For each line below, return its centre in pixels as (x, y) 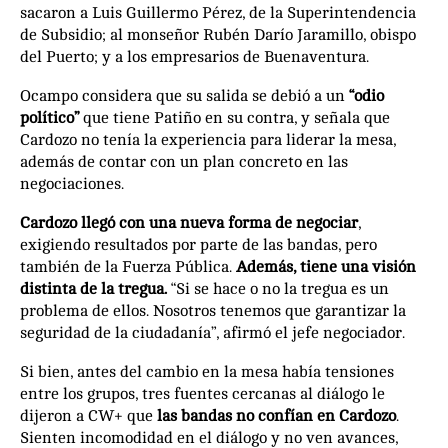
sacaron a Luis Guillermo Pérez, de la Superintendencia (218, 12)
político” (49, 117)
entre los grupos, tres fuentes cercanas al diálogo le (202, 393)
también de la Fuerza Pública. (126, 266)
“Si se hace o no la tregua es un (280, 288)
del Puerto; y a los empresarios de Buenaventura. (196, 56)
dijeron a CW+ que (88, 415)
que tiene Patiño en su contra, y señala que (234, 117)
